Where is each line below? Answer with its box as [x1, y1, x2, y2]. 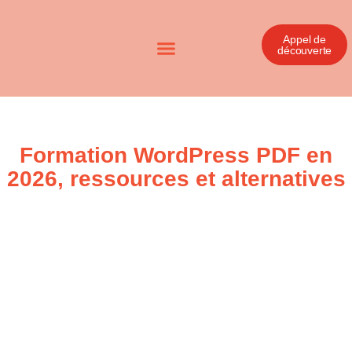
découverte [277, 43, 332, 57]
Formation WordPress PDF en [20, 143, 332, 167]
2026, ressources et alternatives [6, 167, 346, 191]
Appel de [283, 32, 326, 46]
